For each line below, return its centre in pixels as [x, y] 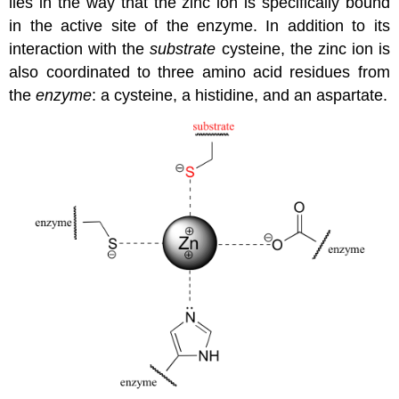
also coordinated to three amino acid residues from [199, 73]
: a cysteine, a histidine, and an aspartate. [240, 96]
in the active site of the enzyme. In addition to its [199, 26]
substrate [183, 49]
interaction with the [80, 49]
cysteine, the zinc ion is [303, 49]
